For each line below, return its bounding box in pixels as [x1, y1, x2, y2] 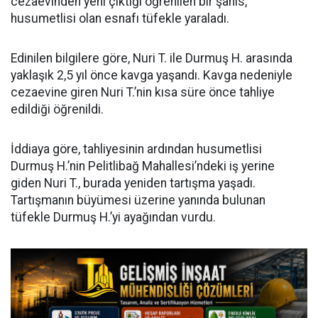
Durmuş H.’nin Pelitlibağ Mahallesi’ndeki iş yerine [11, 159, 275, 173]
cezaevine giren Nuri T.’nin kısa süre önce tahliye [11, 85, 275, 99]
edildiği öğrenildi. [11, 102, 104, 116]
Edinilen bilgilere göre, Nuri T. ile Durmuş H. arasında [11, 51, 292, 65]
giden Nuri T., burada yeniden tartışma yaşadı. [11, 176, 256, 190]
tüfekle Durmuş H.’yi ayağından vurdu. [11, 210, 216, 224]
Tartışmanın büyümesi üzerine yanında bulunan [11, 193, 265, 207]
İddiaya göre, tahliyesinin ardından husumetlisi [11, 142, 262, 156]
